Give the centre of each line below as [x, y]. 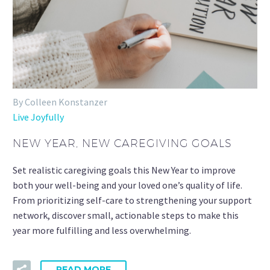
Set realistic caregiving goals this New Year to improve [124, 170]
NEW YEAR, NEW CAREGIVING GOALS [122, 143]
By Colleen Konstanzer [60, 102]
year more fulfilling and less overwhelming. [102, 230]
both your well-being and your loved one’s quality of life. [127, 185]
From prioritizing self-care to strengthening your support [132, 200]
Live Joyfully [38, 117]
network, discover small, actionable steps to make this [126, 215]
